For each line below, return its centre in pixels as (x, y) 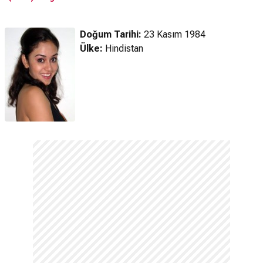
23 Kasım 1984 (175, 34)
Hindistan (124, 48)
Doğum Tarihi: (111, 34)
